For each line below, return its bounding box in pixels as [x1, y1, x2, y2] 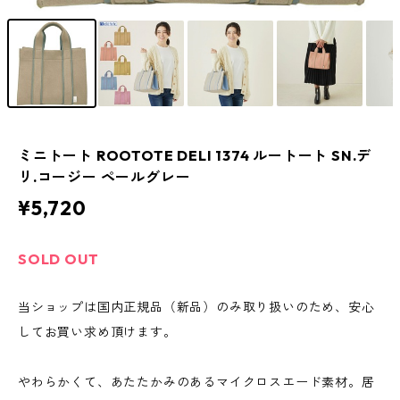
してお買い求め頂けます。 [18, 324, 177, 341]
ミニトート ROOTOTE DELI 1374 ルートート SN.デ [18, 146, 372, 165]
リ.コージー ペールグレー [18, 168, 191, 187]
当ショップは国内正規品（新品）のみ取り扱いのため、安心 [18, 299, 375, 316]
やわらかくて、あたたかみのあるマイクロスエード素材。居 [18, 374, 375, 391]
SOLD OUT [18, 250, 99, 269]
